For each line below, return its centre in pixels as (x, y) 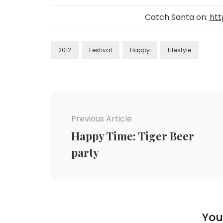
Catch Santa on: (177, 17)
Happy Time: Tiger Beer (133, 136)
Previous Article (102, 119)
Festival (101, 50)
